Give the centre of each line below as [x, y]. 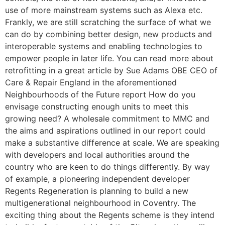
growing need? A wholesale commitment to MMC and [107, 119]
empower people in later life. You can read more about [109, 58]
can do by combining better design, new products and [108, 34]
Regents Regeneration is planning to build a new [97, 191]
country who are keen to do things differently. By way [107, 167]
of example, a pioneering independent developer [97, 179]
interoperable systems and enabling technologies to [104, 46]
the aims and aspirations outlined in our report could [105, 131]
